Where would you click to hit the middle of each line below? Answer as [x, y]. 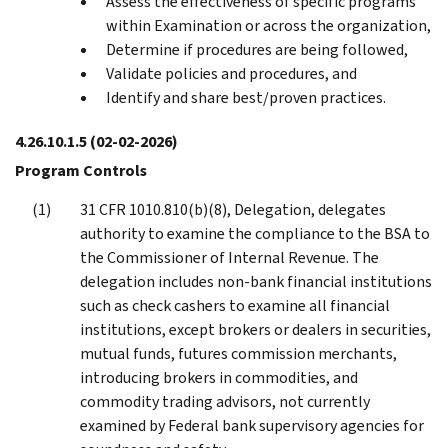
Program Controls [81, 170]
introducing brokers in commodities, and [219, 377]
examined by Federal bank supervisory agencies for [252, 425]
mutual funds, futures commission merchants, [238, 353]
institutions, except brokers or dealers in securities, [255, 329]
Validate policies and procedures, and [231, 73]
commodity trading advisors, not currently [225, 401]
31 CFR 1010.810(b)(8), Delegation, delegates [233, 209]
